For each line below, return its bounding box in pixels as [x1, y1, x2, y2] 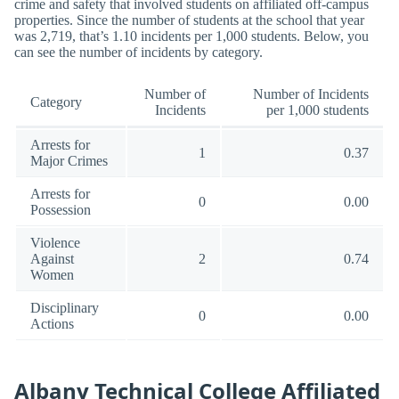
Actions [30, 316, 74, 332]
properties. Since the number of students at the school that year [14, 12, 364, 28]
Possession [30, 202, 91, 218]
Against [30, 251, 74, 267]
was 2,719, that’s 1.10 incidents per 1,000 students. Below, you [14, 28, 369, 44]
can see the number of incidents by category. [14, 44, 263, 60]
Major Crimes [30, 153, 108, 169]
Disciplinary [30, 300, 99, 316]
